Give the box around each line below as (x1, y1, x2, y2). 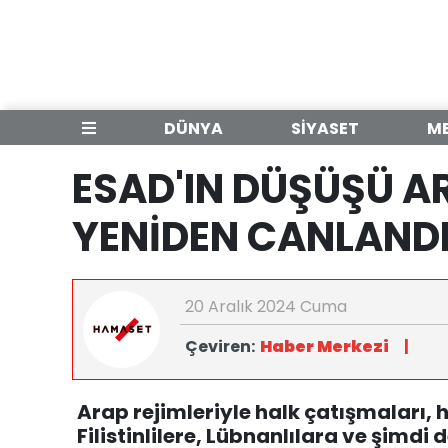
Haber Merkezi (260, 335, 389, 358)
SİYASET (291, 117, 359, 140)
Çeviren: (185, 335, 255, 358)
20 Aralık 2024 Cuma (185, 295, 347, 318)
